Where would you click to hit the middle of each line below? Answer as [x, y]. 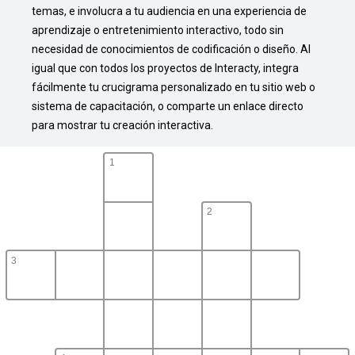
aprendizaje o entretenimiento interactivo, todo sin [158, 30]
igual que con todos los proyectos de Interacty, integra [165, 68]
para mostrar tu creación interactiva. [122, 125]
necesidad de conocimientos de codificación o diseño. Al [171, 49]
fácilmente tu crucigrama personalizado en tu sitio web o [174, 87]
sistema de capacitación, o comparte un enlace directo [168, 106]
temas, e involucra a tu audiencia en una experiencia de [169, 11]
